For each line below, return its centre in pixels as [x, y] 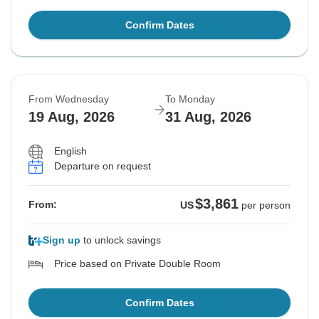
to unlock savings [121, 240]
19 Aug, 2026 [72, 117]
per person [266, 205]
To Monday [190, 99]
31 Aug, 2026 [208, 117]
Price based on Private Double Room [137, 264]
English [70, 151]
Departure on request [103, 166]
